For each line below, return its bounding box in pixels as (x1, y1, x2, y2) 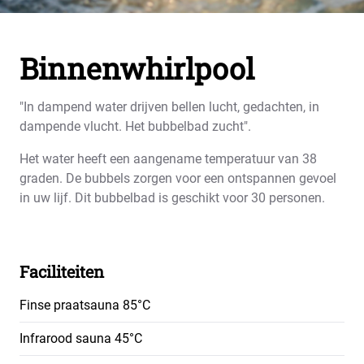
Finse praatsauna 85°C (19, 297, 150, 313)
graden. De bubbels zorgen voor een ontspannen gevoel (19, 171, 336, 186)
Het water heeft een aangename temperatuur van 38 (19, 151, 317, 167)
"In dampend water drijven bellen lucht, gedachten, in (19, 99, 319, 115)
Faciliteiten (19, 261, 104, 282)
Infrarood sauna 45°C (19, 331, 142, 346)
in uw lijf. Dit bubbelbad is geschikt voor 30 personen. (19, 190, 325, 206)
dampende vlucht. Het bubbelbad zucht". (19, 119, 251, 134)
